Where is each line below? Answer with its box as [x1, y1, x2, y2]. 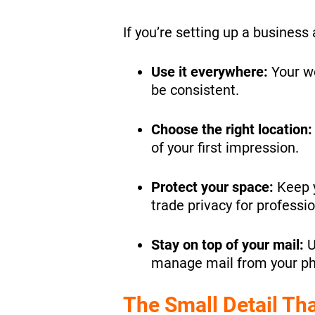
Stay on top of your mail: [150, 236, 307, 253]
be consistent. [150, 81, 239, 98]
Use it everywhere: [150, 63, 271, 80]
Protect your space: [150, 178, 274, 195]
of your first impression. [150, 139, 299, 156]
